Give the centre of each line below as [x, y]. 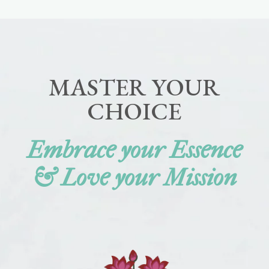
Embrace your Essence [134, 150]
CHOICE [134, 111]
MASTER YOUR [134, 87]
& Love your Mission [134, 177]
